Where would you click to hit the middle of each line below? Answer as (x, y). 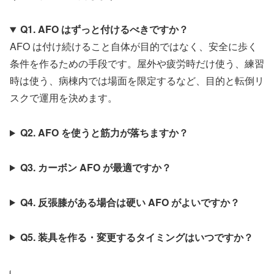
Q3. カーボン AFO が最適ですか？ (95, 167)
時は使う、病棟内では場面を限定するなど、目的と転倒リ (137, 81)
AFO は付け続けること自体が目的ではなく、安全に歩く (134, 46)
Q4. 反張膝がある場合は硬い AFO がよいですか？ (130, 202)
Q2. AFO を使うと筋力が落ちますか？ (104, 133)
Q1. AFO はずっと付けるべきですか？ (104, 29)
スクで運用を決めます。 (64, 98)
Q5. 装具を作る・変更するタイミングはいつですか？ (136, 237)
